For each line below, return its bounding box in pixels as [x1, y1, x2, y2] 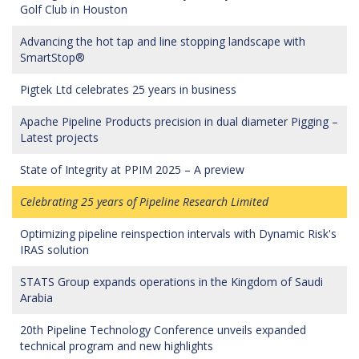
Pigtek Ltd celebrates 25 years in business [20, 81, 236, 97]
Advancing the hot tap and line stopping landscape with [20, 33, 305, 49]
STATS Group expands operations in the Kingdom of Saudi [20, 273, 323, 289]
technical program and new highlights [20, 337, 213, 353]
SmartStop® [20, 49, 85, 65]
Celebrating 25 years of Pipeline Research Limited [20, 193, 268, 209]
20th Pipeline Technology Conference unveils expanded [20, 321, 306, 337]
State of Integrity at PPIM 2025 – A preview [20, 161, 244, 177]
